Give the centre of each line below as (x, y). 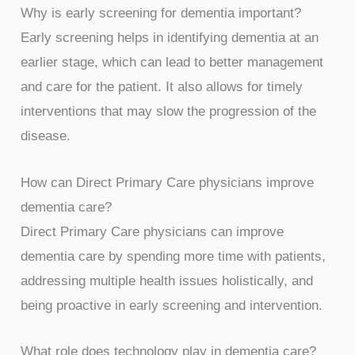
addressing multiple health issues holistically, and (167, 281)
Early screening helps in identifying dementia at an (170, 38)
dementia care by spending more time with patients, (174, 256)
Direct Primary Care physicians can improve (153, 231)
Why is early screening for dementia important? (161, 13)
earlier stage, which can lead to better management (172, 63)
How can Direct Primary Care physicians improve (168, 182)
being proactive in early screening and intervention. (172, 305)
